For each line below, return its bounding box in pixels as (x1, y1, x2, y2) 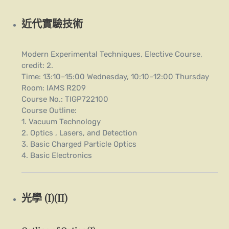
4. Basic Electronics (21, 150, 93, 160)
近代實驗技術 (21, 16, 83, 31)
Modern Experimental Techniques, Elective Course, (21, 49, 203, 59)
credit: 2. (21, 60, 54, 70)
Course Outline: (21, 105, 77, 115)
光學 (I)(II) (21, 190, 68, 204)
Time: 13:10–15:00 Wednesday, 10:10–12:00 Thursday (21, 72, 210, 81)
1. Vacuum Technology (21, 117, 101, 126)
